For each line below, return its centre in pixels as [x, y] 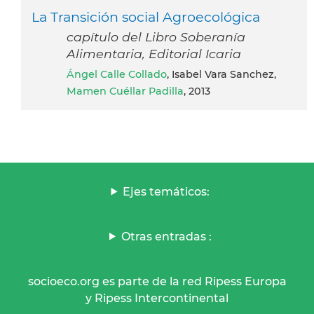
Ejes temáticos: [166, 191]
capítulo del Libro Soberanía [156, 36]
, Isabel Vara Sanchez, [221, 74]
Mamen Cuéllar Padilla [125, 91]
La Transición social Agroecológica [146, 16]
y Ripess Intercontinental [157, 298]
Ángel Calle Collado [121, 74]
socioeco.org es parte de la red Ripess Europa [157, 281]
